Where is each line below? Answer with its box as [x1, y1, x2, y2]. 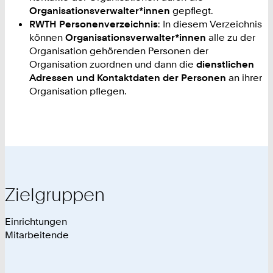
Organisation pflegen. [29, 85, 127, 97]
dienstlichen [196, 58, 254, 71]
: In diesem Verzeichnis [158, 18, 262, 30]
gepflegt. [170, 4, 213, 17]
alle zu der [206, 31, 255, 44]
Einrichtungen [5, 215, 67, 228]
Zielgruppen [5, 183, 105, 206]
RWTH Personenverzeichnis [29, 18, 158, 30]
